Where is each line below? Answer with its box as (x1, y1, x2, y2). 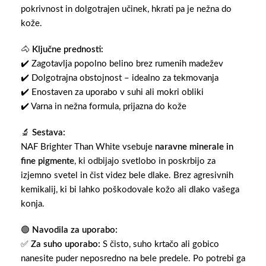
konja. (21, 199, 45, 209)
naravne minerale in (155, 142, 233, 152)
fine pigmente (21, 157, 74, 166)
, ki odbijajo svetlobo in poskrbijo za (74, 157, 216, 166)
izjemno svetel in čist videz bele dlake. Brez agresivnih (21, 171, 233, 180)
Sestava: (32, 128, 65, 138)
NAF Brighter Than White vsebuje (21, 142, 155, 152)
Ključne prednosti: (32, 45, 103, 55)
